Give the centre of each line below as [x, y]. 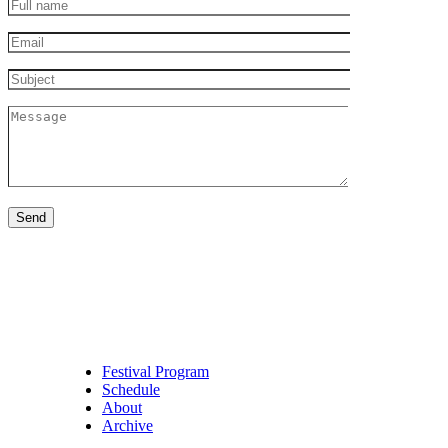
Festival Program [155, 371]
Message [34, 113]
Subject [30, 76]
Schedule [131, 389]
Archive [127, 425]
